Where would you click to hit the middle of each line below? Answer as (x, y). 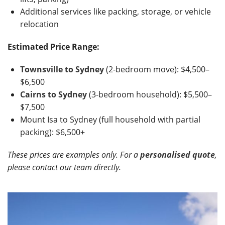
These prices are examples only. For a (74, 155)
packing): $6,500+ (52, 132)
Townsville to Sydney (62, 69)
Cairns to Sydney (53, 94)
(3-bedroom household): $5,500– (149, 94)
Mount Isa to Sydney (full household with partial (110, 120)
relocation (39, 24)
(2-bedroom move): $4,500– (157, 69)
